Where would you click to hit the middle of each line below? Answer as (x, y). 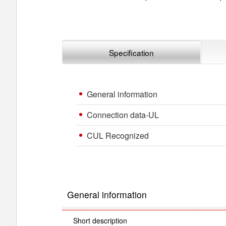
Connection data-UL (123, 115)
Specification (131, 52)
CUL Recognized (118, 135)
